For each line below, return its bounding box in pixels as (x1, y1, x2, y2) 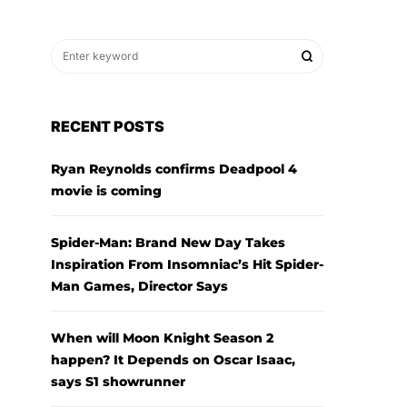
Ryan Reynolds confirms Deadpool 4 (51, 161, 297, 178)
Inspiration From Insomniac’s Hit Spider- (51, 256, 323, 273)
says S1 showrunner (51, 373, 185, 391)
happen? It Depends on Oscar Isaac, (51, 352, 295, 369)
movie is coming (51, 183, 162, 200)
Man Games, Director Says (51, 278, 228, 295)
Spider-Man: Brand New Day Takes (51, 234, 285, 252)
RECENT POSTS (51, 117, 164, 136)
